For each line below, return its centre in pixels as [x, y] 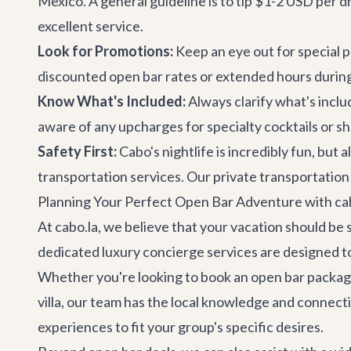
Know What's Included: [112, 101]
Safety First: [77, 151]
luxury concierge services [180, 251]
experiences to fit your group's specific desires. [181, 327]
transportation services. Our [125, 176]
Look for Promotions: [105, 51]
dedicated [70, 251]
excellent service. [90, 26]
